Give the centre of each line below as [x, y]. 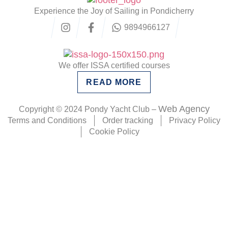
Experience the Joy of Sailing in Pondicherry [114, 11]
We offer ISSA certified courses [114, 66]
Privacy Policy [195, 121]
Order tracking [128, 121]
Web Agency [184, 109]
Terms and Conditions [47, 121]
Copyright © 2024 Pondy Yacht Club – [88, 109]
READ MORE [114, 82]
